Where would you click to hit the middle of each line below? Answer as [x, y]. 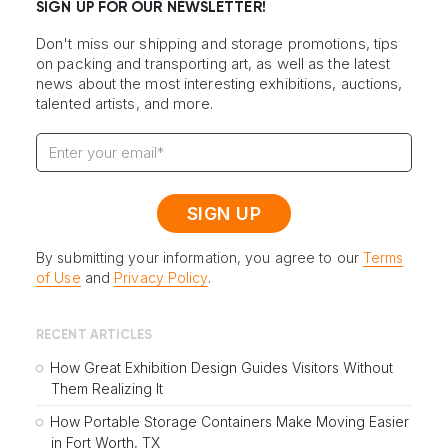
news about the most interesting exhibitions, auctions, [219, 84]
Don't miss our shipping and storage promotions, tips [217, 44]
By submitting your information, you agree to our [199, 257]
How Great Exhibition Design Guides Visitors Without [221, 367]
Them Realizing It [107, 388]
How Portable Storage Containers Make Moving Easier [229, 421]
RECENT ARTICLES [94, 335]
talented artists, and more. [124, 104]
